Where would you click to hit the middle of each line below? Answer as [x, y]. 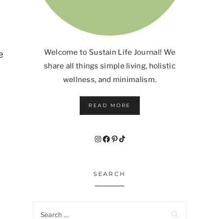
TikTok [137, 138]
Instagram [121, 138]
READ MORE [110, 106]
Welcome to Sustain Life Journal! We [110, 53]
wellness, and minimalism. [110, 80]
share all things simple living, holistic [109, 66]
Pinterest [136, 138]
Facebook [128, 138]
